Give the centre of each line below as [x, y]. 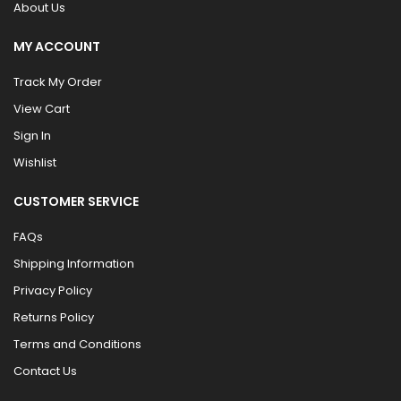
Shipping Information [74, 264]
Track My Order [58, 82]
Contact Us [45, 371]
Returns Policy [54, 317]
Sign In [32, 136]
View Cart [42, 109]
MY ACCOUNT [57, 47]
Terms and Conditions [77, 344]
